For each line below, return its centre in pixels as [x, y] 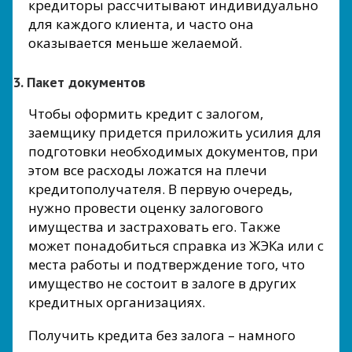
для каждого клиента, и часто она [141, 24]
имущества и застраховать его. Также [154, 226]
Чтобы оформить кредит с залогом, [146, 113]
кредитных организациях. [117, 302]
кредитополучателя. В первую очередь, [160, 189]
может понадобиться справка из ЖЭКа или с [176, 245]
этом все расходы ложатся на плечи [148, 170]
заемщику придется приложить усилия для [175, 132]
